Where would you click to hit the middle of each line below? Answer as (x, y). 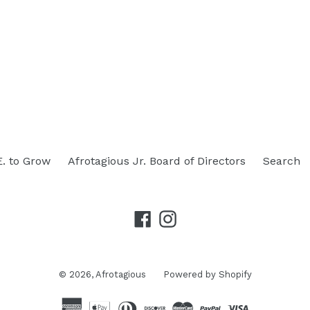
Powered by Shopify (207, 274)
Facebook (176, 217)
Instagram (203, 217)
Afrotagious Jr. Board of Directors (157, 161)
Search (282, 161)
